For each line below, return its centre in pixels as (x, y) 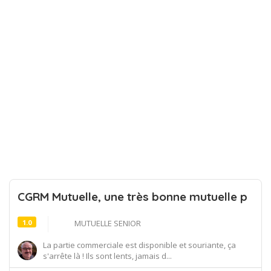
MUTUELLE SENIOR (108, 223)
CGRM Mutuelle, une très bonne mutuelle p (132, 196)
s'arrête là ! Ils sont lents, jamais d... (107, 256)
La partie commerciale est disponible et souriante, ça (139, 245)
